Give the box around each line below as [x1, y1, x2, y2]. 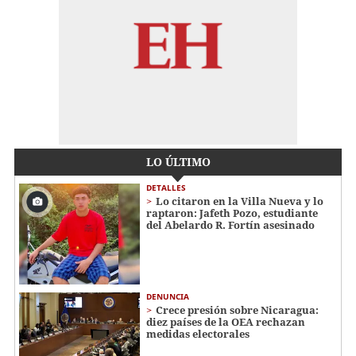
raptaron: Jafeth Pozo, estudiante [146, 206, 318, 221]
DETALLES [146, 182, 186, 194]
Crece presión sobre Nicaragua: [156, 303, 319, 318]
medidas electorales [146, 327, 250, 342]
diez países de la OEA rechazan [146, 315, 305, 330]
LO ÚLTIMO [145, 154, 211, 170]
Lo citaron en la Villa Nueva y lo [156, 194, 323, 209]
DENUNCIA [146, 291, 189, 303]
